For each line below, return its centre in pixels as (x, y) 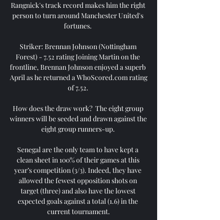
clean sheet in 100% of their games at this (78, 160)
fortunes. (79, 26)
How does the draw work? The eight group (78, 108)
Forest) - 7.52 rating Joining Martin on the (78, 56)
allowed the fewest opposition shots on (78, 180)
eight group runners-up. (79, 129)
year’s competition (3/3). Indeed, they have (78, 170)
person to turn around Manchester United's (78, 15)
